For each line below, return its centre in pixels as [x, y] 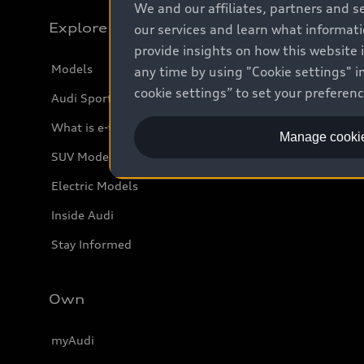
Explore [78, 27]
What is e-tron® [96, 127]
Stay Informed [91, 244]
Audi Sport [82, 97]
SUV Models [85, 156]
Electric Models [95, 185]
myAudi [73, 340]
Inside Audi [82, 214]
